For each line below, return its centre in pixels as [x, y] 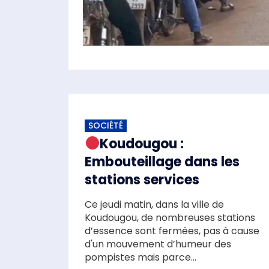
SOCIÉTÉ [106, 125]
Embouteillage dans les [162, 162]
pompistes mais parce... [141, 257]
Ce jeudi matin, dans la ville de [154, 204]
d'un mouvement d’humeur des [158, 244]
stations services [142, 180]
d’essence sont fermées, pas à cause [172, 231]
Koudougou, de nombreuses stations [170, 217]
